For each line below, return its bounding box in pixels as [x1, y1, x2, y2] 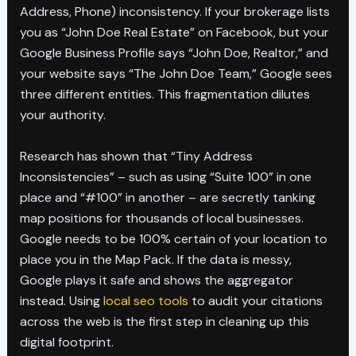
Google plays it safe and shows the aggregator [19, 271, 293, 288]
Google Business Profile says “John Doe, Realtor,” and [19, 44, 328, 61]
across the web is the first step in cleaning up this [19, 312, 309, 330]
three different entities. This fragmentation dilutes [19, 85, 310, 103]
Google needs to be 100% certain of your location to [19, 230, 327, 247]
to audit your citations [188, 292, 323, 309]
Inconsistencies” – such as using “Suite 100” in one [19, 168, 311, 185]
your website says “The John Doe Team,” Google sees [19, 64, 332, 82]
